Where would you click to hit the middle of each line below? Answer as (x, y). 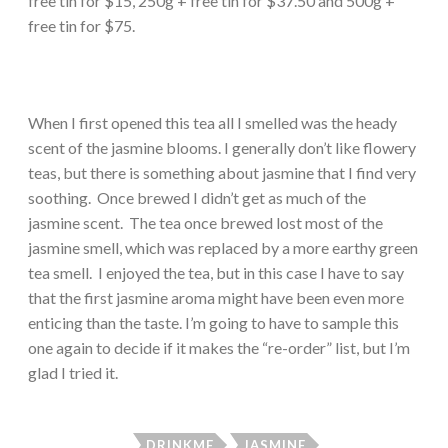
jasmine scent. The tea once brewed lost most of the (205, 222)
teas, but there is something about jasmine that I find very (222, 172)
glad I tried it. (73, 372)
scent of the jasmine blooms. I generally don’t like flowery (222, 147)
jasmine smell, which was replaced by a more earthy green (223, 247)
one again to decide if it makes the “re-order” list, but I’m (219, 347)
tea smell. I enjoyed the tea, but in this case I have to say (216, 272)
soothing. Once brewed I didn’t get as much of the (197, 197)
